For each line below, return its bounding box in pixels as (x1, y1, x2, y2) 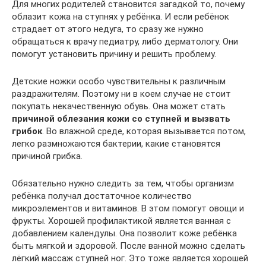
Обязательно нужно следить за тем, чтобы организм (12, 178, 234, 189)
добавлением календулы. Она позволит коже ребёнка (12, 227, 237, 239)
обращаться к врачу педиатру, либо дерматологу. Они (12, 36, 238, 47)
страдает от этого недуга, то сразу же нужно (12, 23, 204, 34)
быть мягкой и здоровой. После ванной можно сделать (12, 240, 245, 251)
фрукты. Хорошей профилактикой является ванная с (12, 215, 231, 226)
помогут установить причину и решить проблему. (12, 48, 216, 59)
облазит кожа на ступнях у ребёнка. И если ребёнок (12, 11, 229, 22)
